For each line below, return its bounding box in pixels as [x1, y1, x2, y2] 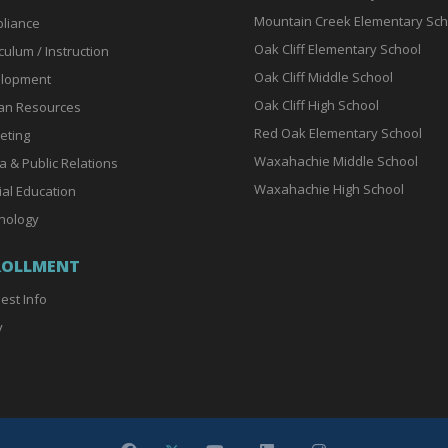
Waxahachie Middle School [254, 151, 418, 170]
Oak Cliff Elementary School [254, 39, 421, 58]
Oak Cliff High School [254, 95, 379, 114]
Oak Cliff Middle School [254, 67, 393, 86]
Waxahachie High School [254, 179, 404, 198]
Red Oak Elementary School [254, 123, 422, 142]
